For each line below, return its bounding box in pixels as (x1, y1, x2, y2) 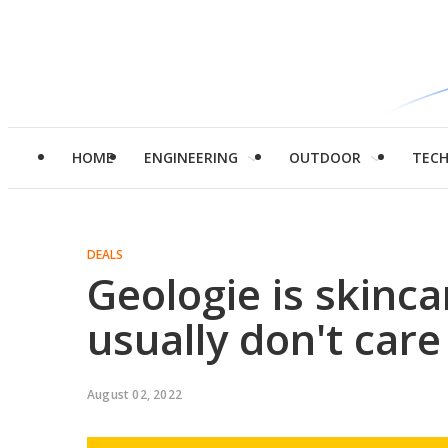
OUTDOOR (289, 148, 361, 167)
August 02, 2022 (87, 386, 182, 403)
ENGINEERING (144, 148, 238, 167)
